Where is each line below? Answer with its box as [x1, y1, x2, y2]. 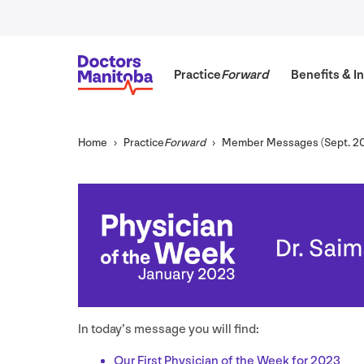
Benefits [290, 67, 342, 83]
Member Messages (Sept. [222, 136, 353, 150]
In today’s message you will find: [78, 321, 259, 337]
